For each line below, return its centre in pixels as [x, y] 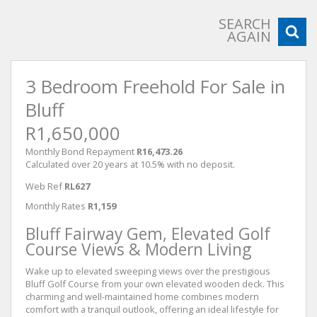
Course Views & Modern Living [138, 249]
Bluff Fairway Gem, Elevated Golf [148, 234]
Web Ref [44, 186]
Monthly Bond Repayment [80, 151]
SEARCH [245, 23]
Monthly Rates [56, 206]
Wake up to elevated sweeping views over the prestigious [148, 271]
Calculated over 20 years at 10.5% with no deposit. [130, 164]
